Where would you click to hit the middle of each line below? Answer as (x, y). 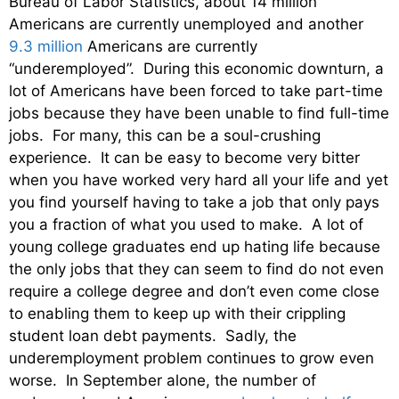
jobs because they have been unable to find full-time (199, 113)
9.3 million (46, 46)
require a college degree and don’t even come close (194, 291)
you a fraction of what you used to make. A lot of (186, 224)
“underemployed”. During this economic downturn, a (196, 68)
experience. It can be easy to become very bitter (184, 157)
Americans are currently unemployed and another (186, 24)
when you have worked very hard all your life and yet (199, 179)
